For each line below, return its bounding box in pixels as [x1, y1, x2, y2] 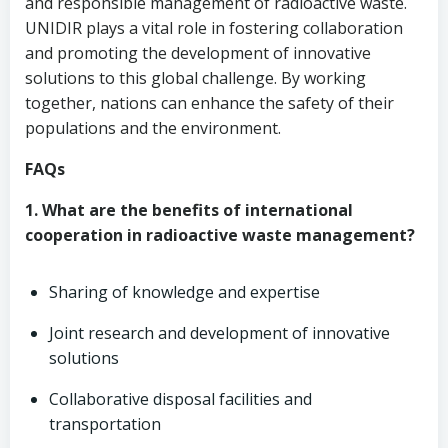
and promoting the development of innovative [25, 42, 371, 64]
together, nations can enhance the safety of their [25, 92, 394, 114]
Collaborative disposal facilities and [49, 388, 312, 410]
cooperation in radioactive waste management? [25, 224, 415, 246]
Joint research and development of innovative [49, 322, 390, 344]
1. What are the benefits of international [25, 199, 353, 221]
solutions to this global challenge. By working [25, 67, 366, 89]
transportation [49, 413, 161, 435]
